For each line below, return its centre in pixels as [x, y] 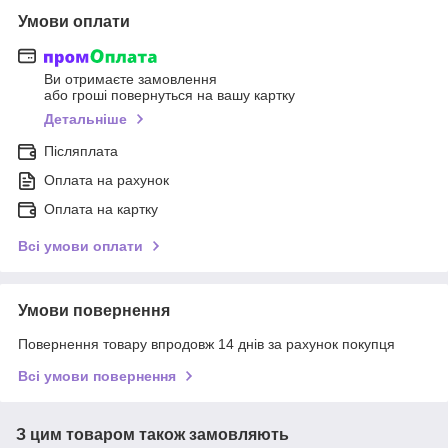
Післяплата [81, 151]
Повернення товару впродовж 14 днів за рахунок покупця [206, 344]
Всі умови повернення [97, 376]
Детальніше [85, 119]
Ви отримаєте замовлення [130, 79]
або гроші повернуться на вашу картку [169, 95]
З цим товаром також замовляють [152, 435]
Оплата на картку [101, 209]
